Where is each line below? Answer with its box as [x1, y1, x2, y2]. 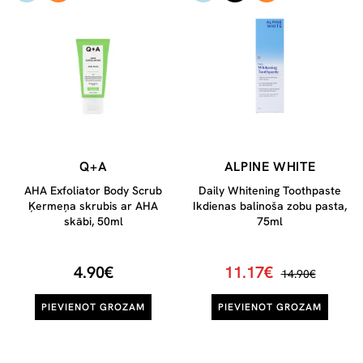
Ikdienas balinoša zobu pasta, [193, 199, 347, 214]
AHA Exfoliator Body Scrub [24, 183, 162, 199]
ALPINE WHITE [224, 158, 316, 176]
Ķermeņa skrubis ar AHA [28, 199, 158, 214]
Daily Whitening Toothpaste [199, 183, 341, 199]
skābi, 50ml [63, 214, 123, 229]
